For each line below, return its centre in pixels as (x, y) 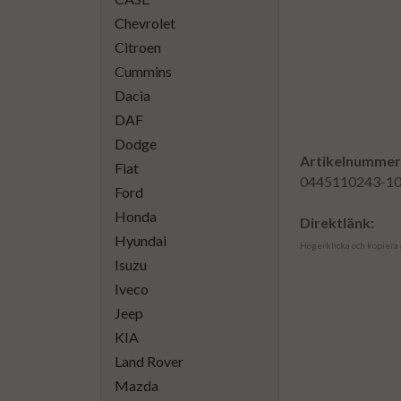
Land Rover (149, 361)
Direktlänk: (337, 222)
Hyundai (141, 240)
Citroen (138, 47)
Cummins (143, 71)
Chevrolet (145, 23)
